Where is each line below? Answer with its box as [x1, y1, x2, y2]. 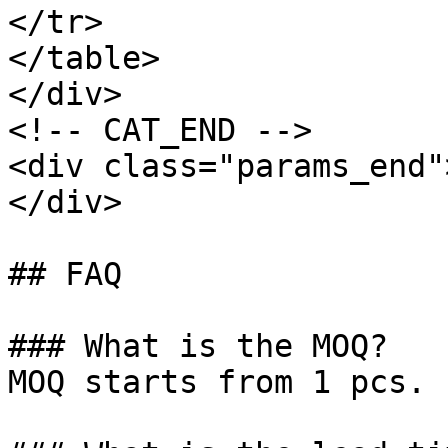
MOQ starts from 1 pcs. [8, 364, 426, 400]
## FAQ [8, 256, 122, 292]
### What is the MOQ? [8, 328, 388, 364]
